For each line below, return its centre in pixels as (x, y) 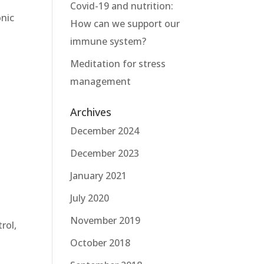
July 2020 (90, 198)
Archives (91, 112)
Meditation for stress (118, 64)
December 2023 (105, 153)
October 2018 (100, 243)
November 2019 (105, 220)
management (101, 81)
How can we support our (125, 24)
